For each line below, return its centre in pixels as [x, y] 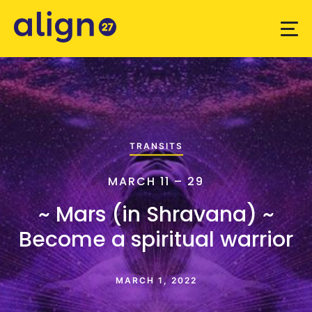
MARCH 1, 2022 [156, 280]
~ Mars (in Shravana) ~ [156, 214]
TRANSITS [156, 146]
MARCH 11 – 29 [156, 181]
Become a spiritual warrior [156, 239]
